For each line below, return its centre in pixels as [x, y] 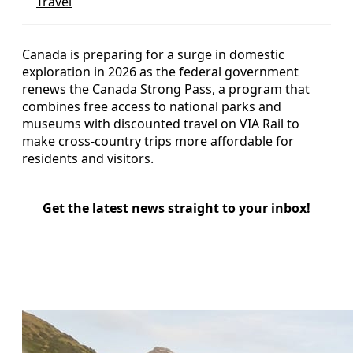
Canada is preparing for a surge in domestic [153, 54]
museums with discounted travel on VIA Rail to [161, 123]
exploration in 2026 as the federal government [160, 71]
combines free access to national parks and [152, 106]
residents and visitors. [88, 158]
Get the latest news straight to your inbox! [176, 208]
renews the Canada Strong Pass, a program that [166, 89]
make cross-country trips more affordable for [158, 141]
